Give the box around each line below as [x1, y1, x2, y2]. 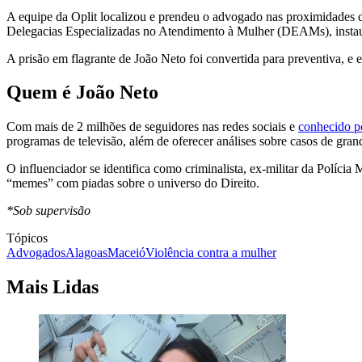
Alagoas [65, 246, 107, 260]
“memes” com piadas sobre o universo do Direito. [6, 176, 259, 191]
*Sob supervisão [6, 204, 90, 218]
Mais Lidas [6, 276, 99, 298]
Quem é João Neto [6, 82, 158, 103]
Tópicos [6, 231, 48, 246]
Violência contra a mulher [145, 246, 276, 260]
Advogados [6, 246, 65, 260]
